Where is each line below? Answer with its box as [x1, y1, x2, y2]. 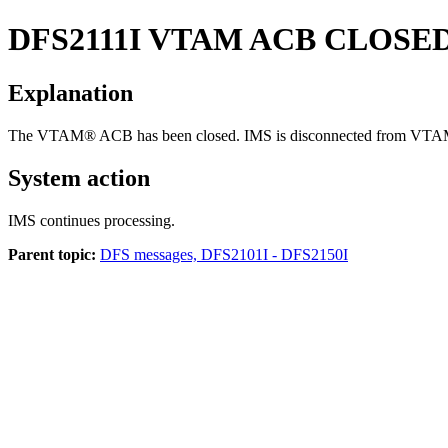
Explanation [8, 79, 133, 106]
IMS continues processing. [8, 211, 175, 229]
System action [8, 164, 150, 191]
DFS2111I [8, 21, 141, 58]
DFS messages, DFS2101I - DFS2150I [100, 245, 348, 263]
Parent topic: [8, 245, 96, 263]
